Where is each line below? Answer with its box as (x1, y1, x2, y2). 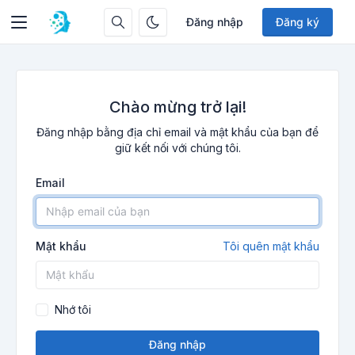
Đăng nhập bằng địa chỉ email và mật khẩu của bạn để (36, 125, 319, 139)
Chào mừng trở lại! (109, 97, 246, 116)
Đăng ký (275, 15, 319, 29)
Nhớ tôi (55, 303, 91, 316)
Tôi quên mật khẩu (223, 239, 319, 253)
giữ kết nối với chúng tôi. (114, 141, 241, 155)
